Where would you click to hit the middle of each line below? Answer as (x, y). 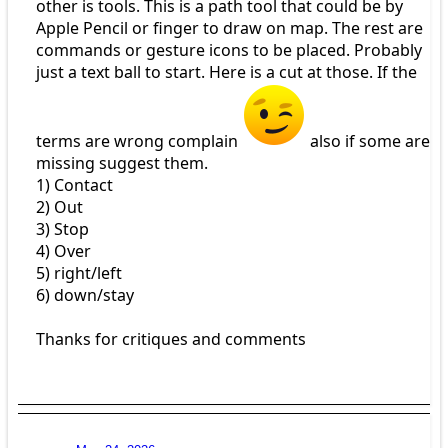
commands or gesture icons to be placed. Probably (229, 50)
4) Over (63, 251)
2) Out (59, 207)
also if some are (368, 141)
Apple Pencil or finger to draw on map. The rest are (229, 28)
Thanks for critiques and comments (171, 339)
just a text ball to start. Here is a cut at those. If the (226, 72)
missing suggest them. (122, 163)
